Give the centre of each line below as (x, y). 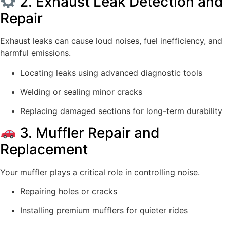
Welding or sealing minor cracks (81, 92)
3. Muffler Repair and (88, 132)
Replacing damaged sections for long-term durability (121, 111)
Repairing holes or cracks (69, 191)
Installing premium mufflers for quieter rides (104, 211)
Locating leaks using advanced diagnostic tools (111, 72)
